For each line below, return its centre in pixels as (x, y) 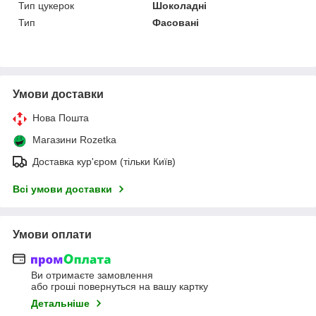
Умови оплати (52, 234)
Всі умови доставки (62, 189)
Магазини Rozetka (74, 139)
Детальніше (60, 304)
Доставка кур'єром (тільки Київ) (104, 161)
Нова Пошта (61, 117)
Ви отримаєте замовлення (92, 275)
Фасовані (176, 22)
